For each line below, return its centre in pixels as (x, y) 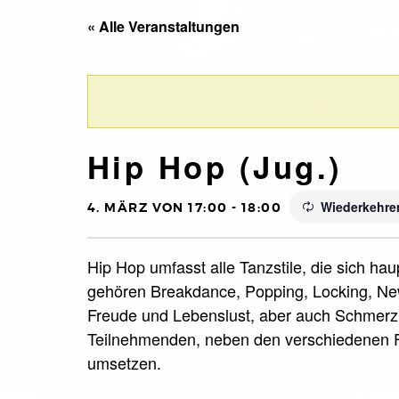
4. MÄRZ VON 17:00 (158, 207)
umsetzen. (124, 362)
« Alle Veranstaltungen (163, 26)
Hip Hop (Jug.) (215, 166)
